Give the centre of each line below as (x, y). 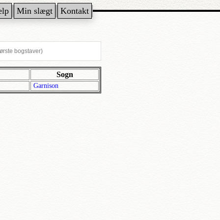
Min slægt (35, 11)
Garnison (46, 86)
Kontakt (75, 11)
